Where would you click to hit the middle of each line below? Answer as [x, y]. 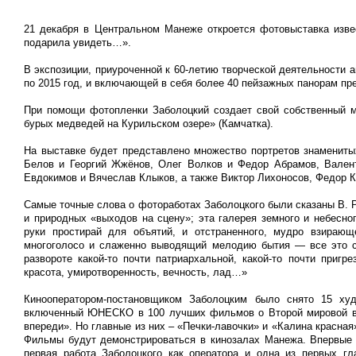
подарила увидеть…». [77, 43]
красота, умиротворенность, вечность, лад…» [135, 272]
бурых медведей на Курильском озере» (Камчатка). [149, 124]
